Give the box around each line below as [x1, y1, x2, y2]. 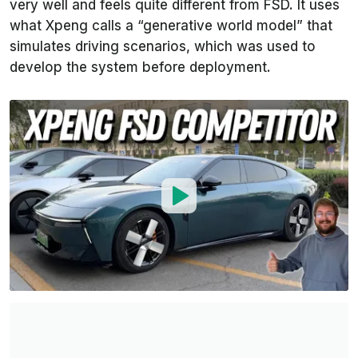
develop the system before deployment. [10, 59, 271, 76]
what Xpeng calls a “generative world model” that [10, 18, 332, 34]
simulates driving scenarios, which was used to [10, 38, 316, 55]
